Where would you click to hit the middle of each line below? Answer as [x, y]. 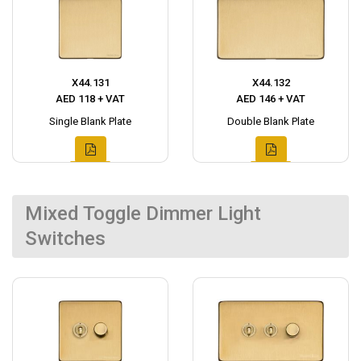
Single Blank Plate [90, 121]
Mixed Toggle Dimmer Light [143, 213]
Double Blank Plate [271, 121]
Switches [65, 238]
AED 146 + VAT [271, 98]
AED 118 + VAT [90, 98]
